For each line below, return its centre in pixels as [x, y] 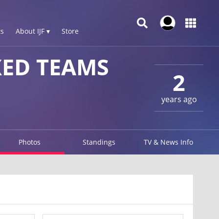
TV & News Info [169, 142]
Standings [99, 142]
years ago [179, 99]
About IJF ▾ [33, 31]
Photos [29, 142]
